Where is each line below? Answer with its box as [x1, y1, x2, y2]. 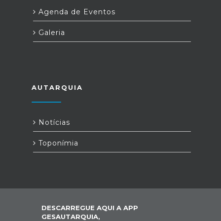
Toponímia [36, 139, 78, 147]
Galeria [36, 28, 65, 37]
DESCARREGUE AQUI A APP [41, 204, 138, 212]
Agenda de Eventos [36, 7, 115, 16]
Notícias [36, 118, 70, 127]
